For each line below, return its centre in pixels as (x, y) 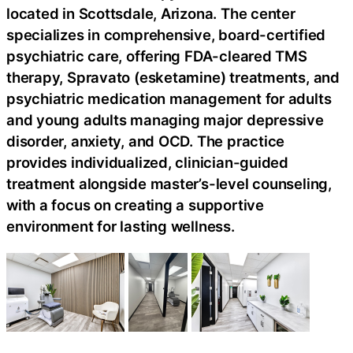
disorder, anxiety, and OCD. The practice (146, 141)
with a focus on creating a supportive (135, 204)
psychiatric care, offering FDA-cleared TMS (157, 56)
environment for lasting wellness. (121, 226)
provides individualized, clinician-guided (147, 162)
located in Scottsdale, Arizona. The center (151, 13)
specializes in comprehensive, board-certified (166, 34)
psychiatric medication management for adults (169, 98)
